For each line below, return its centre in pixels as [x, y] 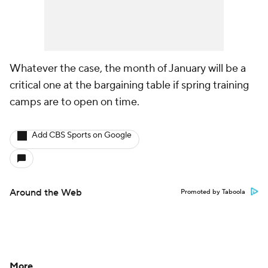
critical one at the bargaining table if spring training [129, 85]
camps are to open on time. [74, 102]
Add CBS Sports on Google [82, 135]
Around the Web [46, 193]
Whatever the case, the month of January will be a [128, 68]
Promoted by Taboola [213, 192]
